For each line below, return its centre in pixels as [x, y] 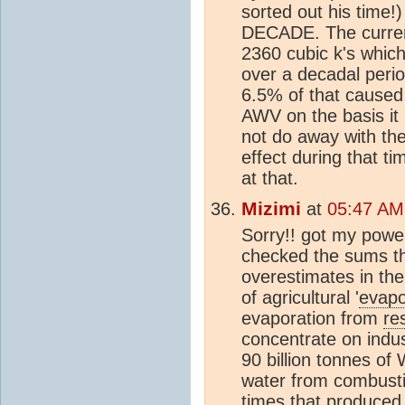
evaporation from [312, 318]
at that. [270, 178]
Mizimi [271, 208]
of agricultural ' [300, 297]
